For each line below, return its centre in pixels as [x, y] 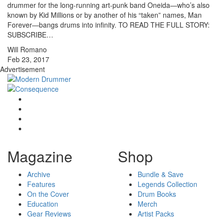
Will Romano [27, 50]
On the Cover [48, 194]
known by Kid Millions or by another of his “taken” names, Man [105, 15]
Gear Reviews [49, 214]
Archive [39, 174]
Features [41, 184]
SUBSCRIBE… [30, 35]
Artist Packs [156, 214]
